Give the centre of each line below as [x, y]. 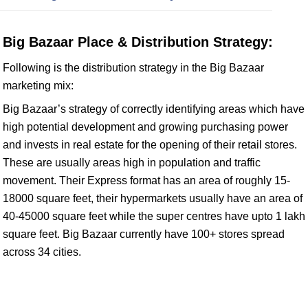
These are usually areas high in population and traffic [132, 163]
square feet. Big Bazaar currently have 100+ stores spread [144, 234]
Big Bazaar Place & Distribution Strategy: [138, 42]
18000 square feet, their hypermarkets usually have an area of [153, 198]
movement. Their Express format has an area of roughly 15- [146, 180]
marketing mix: [38, 86]
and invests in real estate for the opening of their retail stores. [150, 145]
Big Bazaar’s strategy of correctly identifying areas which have [154, 109]
